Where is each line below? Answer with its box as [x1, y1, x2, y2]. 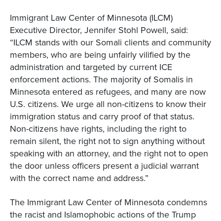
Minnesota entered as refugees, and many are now [10, 85, 206, 98]
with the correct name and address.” [10, 172, 148, 184]
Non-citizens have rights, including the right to [10, 122, 186, 135]
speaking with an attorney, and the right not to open [10, 147, 208, 159]
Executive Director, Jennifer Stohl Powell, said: [10, 24, 188, 36]
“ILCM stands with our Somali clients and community [10, 36, 211, 48]
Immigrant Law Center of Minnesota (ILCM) [10, 11, 173, 24]
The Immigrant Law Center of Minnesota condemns [10, 196, 207, 208]
